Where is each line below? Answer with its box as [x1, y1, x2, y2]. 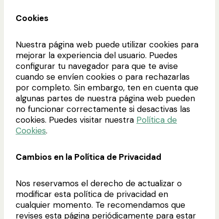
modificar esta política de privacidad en [16, 188, 168, 199]
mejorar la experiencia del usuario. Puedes [16, 49, 177, 61]
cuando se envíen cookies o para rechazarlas [16, 71, 190, 82]
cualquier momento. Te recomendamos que [16, 199, 185, 210]
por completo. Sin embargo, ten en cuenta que [16, 82, 198, 93]
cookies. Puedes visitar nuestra [16, 114, 136, 125]
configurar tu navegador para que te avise [16, 60, 178, 71]
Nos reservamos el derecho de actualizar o [16, 177, 182, 189]
